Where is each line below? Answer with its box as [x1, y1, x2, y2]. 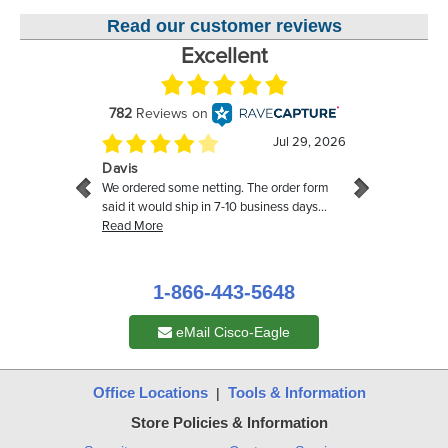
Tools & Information [227, 384, 366, 402]
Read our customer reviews [106, 16, 342, 37]
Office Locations [92, 384, 208, 402]
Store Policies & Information [130, 414, 328, 432]
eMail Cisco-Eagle [172, 324, 290, 341]
